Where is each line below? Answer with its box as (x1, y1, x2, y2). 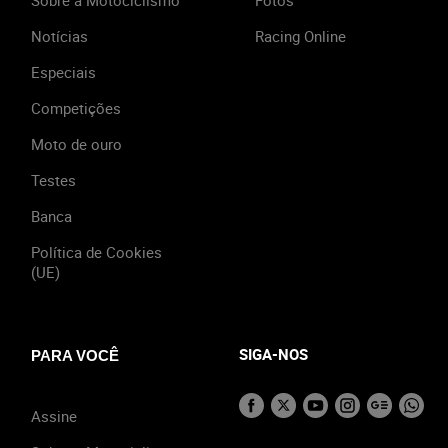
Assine (31, 405, 77, 426)
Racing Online (255, 25, 346, 46)
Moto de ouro (31, 133, 122, 154)
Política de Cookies (31, 241, 162, 262)
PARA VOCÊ (31, 346, 119, 364)
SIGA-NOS (239, 343, 308, 364)
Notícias (31, 25, 88, 46)
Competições (31, 97, 121, 118)
